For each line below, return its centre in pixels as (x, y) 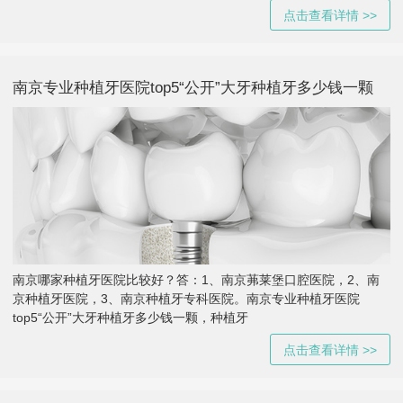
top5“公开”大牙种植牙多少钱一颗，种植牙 (130, 317)
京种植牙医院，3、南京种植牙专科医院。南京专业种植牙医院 (186, 298)
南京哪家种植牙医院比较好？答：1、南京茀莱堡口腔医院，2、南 (196, 279)
